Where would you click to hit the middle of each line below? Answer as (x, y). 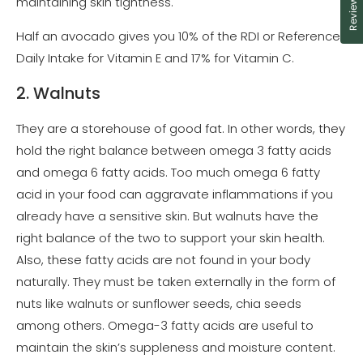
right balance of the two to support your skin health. (171, 237)
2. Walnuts (58, 94)
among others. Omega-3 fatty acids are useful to (165, 325)
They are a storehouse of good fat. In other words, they (181, 128)
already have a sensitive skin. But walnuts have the (167, 216)
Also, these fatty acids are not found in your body (163, 259)
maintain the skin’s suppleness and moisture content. (176, 347)
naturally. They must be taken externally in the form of (176, 281)
